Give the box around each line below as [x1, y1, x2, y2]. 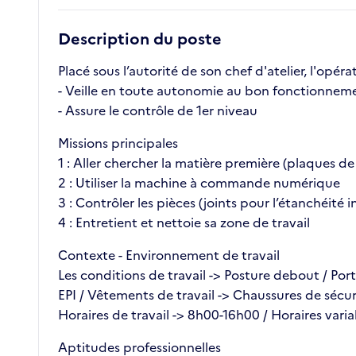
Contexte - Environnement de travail [58, 246, 280, 265]
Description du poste [58, 27, 222, 52]
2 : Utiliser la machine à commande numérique [58, 173, 340, 193]
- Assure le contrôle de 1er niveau [58, 101, 257, 121]
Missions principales [58, 133, 178, 153]
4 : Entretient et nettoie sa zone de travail [58, 213, 310, 233]
